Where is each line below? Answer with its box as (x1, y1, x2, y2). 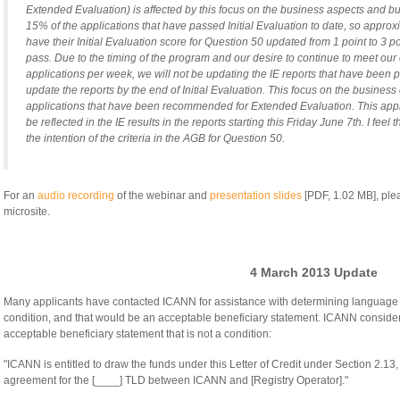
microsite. (4, 205, 50, 219)
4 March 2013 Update (250, 265, 378, 280)
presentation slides (210, 189, 302, 203)
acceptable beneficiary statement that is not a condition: (4, 328, 271, 341)
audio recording (37, 189, 114, 203)
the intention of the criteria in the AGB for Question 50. (26, 132, 285, 146)
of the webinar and (114, 189, 210, 203)
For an (4, 189, 37, 203)
